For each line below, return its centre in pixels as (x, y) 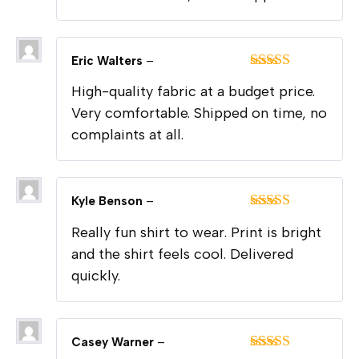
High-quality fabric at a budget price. (193, 92)
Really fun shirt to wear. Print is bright (196, 233)
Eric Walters (109, 61)
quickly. (96, 276)
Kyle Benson (109, 202)
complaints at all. (127, 135)
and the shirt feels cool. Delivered (182, 254)
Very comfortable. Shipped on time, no (199, 113)
